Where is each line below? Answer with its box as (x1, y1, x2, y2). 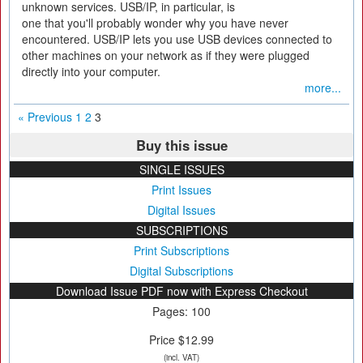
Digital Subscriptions (130, 263, 233, 279)
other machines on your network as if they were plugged (22, 47, 310, 63)
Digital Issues (147, 202, 216, 218)
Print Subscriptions (134, 242, 229, 258)
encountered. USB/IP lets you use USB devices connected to (22, 31, 332, 47)
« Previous (18, 109, 72, 125)
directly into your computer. (22, 63, 160, 79)
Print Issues (152, 181, 211, 198)
